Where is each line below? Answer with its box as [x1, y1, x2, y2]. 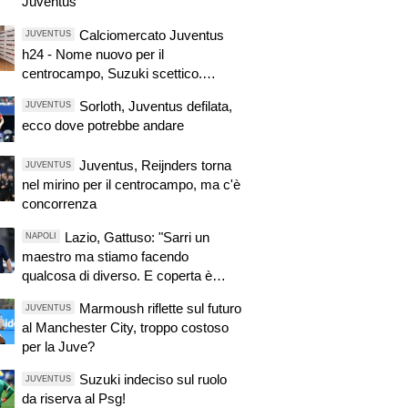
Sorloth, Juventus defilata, [78, 97, 232, 114]
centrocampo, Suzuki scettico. [21, 65, 202, 81]
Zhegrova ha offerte [21, 84, 138, 100]
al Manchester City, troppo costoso [21, 319, 229, 335]
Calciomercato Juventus [78, 26, 224, 43]
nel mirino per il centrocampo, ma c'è [21, 177, 240, 193]
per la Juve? [21, 338, 95, 354]
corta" [21, 286, 56, 302]
